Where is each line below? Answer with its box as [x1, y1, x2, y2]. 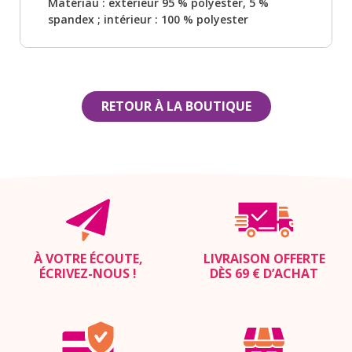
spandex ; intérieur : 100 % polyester [48, 11, 248, 27]
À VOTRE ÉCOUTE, [33, 249, 143, 267]
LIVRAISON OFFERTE [203, 249, 325, 267]
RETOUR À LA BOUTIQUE [101, 97, 251, 115]
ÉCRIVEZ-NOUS [39, 264, 130, 282]
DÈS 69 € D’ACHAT [210, 264, 318, 282]
